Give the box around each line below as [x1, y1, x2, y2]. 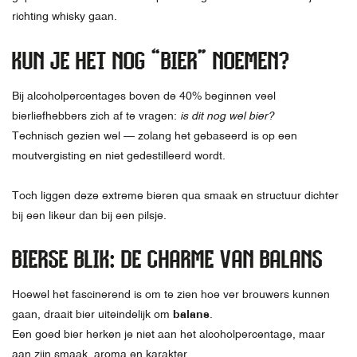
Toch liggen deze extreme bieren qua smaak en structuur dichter [12, 188, 339, 202]
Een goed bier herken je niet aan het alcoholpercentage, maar [12, 328, 325, 340]
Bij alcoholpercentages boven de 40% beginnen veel [12, 88, 276, 102]
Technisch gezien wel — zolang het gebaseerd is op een [12, 128, 297, 142]
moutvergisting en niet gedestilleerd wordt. [12, 148, 226, 162]
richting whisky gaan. [12, 10, 117, 23]
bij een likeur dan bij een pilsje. [12, 208, 167, 222]
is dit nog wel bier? [180, 108, 274, 122]
